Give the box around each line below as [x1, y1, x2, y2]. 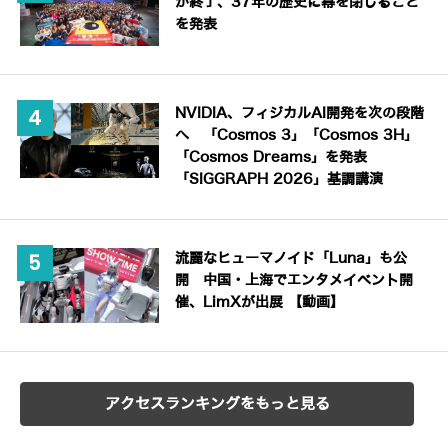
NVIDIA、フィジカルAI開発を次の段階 [175, 105, 425, 121]
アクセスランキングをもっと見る [104, 396, 330, 413]
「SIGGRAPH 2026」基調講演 [175, 171, 384, 187]
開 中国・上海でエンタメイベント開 [175, 272, 414, 288]
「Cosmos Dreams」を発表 [175, 149, 368, 165]
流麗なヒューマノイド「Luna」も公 [175, 250, 408, 266]
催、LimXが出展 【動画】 [175, 294, 345, 310]
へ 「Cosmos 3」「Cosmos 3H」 [175, 127, 419, 143]
